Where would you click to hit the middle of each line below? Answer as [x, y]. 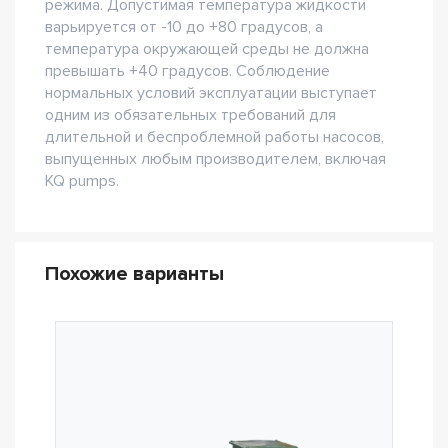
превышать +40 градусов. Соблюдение [187, 71]
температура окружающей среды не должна [207, 49]
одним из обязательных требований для [190, 115]
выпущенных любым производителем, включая [215, 159]
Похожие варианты [134, 274]
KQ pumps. [82, 181]
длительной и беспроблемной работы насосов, [214, 137]
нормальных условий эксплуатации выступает [211, 93]
